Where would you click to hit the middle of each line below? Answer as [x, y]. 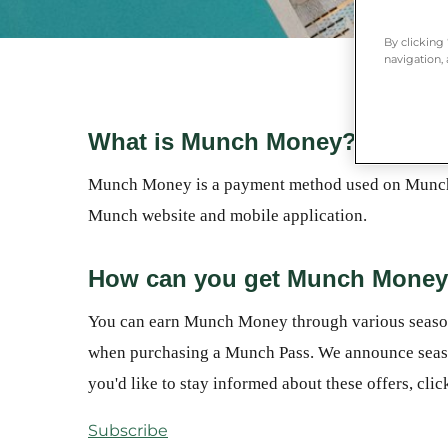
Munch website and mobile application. [227, 215]
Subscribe [128, 430]
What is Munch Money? [222, 141]
